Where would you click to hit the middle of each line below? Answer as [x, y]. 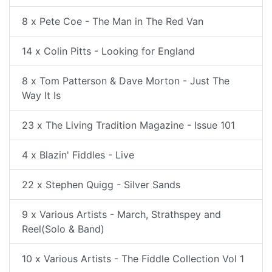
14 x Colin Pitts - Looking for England [108, 51]
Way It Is [41, 95]
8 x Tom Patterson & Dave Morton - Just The [126, 81]
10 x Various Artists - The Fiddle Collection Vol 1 [133, 259]
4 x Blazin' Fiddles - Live [78, 155]
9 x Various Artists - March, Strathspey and [121, 214]
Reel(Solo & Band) [63, 229]
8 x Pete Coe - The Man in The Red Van [113, 21]
